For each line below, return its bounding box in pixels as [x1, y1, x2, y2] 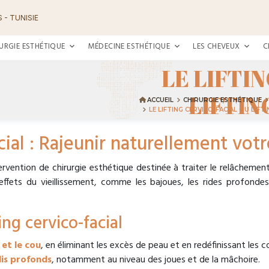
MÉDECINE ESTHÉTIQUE [88, 40, 171, 53]
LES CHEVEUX [193, 40, 240, 53]
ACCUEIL [147, 96, 174, 104]
